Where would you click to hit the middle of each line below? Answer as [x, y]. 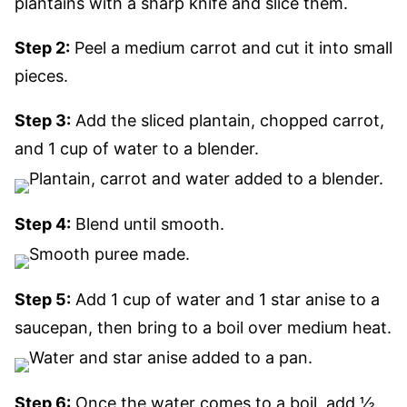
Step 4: [43, 224]
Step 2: [42, 48]
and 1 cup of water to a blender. [137, 149]
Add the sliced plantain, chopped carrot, [228, 120]
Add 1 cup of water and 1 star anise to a [225, 299]
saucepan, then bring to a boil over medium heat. [203, 328]
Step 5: [43, 299]
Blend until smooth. [148, 224]
